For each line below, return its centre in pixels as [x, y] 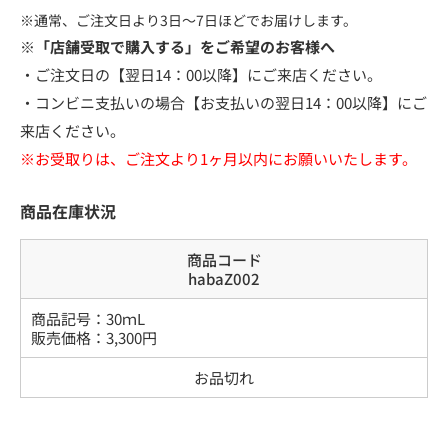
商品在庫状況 [68, 210]
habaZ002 [224, 278]
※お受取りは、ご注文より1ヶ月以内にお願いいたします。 [218, 158]
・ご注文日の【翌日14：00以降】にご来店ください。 [201, 74]
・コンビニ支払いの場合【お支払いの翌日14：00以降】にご [223, 102]
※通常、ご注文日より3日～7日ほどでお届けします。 [188, 19]
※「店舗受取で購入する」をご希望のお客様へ [177, 46]
